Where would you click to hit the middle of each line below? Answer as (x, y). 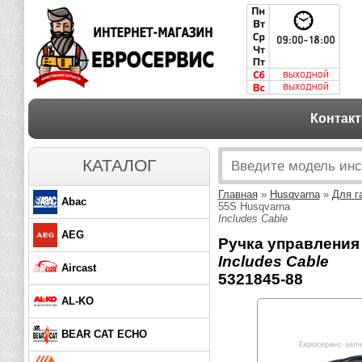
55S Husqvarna (254, 206)
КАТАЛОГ (119, 166)
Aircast (78, 268)
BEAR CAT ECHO (104, 334)
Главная (238, 194)
